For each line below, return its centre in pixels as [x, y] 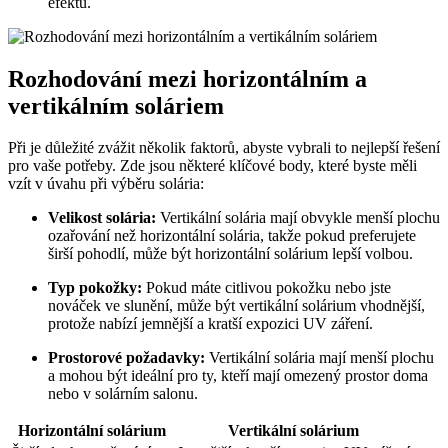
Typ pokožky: [95, 288]
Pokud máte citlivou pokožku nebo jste [266, 288]
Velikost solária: [102, 218]
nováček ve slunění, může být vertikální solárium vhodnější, [236, 306]
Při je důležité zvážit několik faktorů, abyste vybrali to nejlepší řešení [224, 148]
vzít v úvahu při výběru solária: [106, 184]
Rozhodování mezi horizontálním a [187, 78]
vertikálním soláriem [116, 105]
